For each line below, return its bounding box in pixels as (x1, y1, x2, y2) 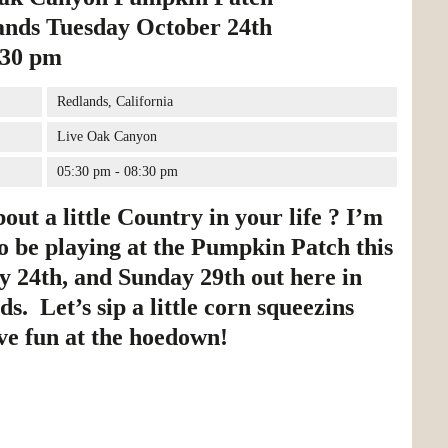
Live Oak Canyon (56, 129, 157, 144)
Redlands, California (56, 94, 173, 109)
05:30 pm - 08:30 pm (56, 164, 178, 179)
